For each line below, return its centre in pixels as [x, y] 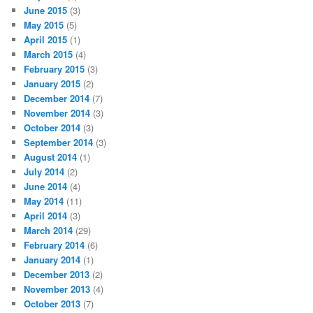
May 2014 [44, 201]
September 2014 [59, 143]
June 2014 [46, 187]
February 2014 [54, 245]
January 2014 [52, 260]
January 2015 [52, 84]
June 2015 [46, 10]
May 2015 [44, 25]
